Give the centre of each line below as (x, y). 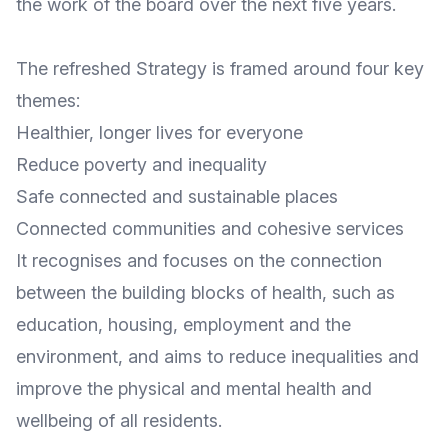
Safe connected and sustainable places (177, 196)
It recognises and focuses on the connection (199, 260)
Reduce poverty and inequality (141, 164)
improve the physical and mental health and (194, 388)
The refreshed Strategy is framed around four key (220, 68)
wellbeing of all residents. (119, 420)
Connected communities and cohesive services (210, 228)
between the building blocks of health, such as (205, 292)
